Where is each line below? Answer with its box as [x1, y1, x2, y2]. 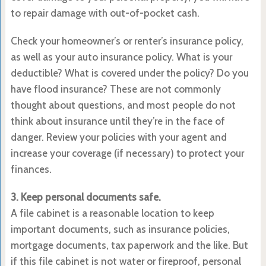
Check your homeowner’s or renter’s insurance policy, [10, 34, 243, 47]
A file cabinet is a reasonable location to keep [10, 207, 214, 219]
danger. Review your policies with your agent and [10, 131, 227, 143]
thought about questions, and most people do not [10, 99, 236, 111]
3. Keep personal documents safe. [10, 191, 161, 203]
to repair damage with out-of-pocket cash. [10, 7, 199, 19]
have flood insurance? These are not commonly [10, 83, 221, 95]
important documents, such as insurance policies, [10, 223, 230, 235]
